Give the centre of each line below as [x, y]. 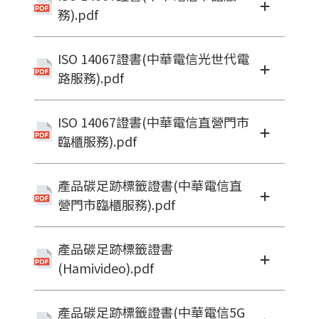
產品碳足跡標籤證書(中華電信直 [150, 185]
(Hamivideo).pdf [106, 268]
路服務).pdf [91, 78]
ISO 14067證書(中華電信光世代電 [153, 59]
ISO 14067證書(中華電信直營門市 [153, 122]
